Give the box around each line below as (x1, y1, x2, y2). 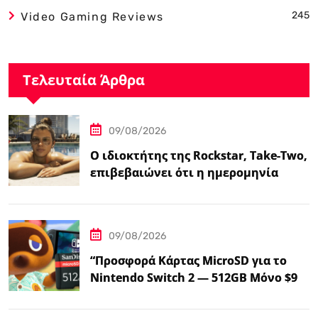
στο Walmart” (90, 286, 168, 302)
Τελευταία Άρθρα (23, 70, 145, 89)
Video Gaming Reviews (21, 9, 164, 23)
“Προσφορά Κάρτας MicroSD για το (90, 252, 287, 268)
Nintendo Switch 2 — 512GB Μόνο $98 (90, 269, 304, 285)
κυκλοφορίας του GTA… (90, 181, 226, 197)
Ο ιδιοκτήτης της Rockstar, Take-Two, (90, 147, 307, 163)
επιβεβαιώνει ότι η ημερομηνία (90, 164, 278, 180)
